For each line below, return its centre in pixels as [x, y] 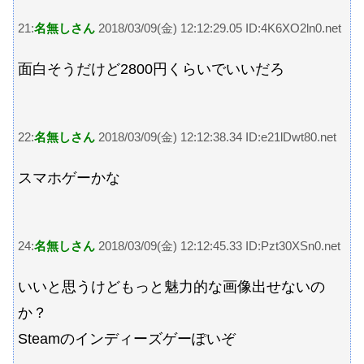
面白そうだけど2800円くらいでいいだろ [151, 69]
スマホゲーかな [69, 178]
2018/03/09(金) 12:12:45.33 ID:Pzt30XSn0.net [218, 245]
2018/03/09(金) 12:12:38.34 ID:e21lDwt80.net [216, 136]
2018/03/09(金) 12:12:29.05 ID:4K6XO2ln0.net [218, 28]
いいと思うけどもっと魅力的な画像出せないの [171, 287]
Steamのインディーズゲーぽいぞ [127, 339]
